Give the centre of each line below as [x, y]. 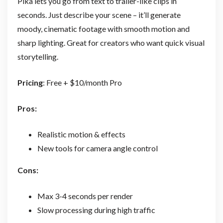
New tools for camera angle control [97, 148]
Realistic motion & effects [81, 134]
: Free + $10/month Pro [82, 82]
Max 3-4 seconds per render [85, 196]
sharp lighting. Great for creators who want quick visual [111, 42]
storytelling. [38, 56]
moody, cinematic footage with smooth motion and [103, 28]
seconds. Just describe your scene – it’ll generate [99, 14]
